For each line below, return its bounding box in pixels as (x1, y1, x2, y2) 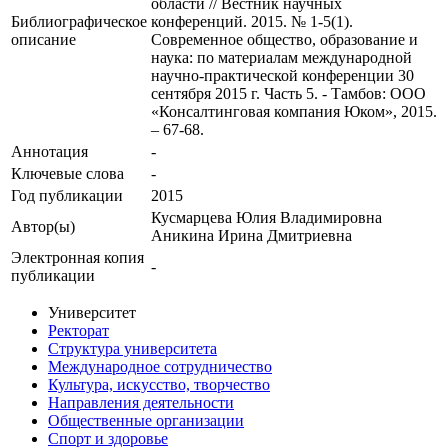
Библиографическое (11, 13, 147, 31)
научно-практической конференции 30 (151, 67, 414, 85)
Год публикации (11, 187, 123, 205)
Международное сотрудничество (48, 358, 272, 376)
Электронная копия (11, 249, 144, 267)
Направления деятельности (48, 394, 234, 412)
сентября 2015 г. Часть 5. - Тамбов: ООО (151, 85, 426, 103)
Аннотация (11, 143, 88, 161)
